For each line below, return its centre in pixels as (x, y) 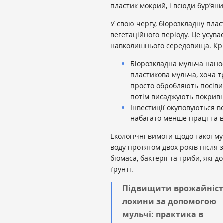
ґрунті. (122, 169)
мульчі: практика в (163, 214)
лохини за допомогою (169, 201)
